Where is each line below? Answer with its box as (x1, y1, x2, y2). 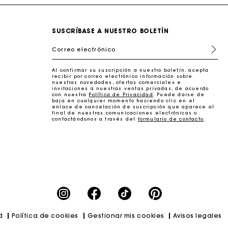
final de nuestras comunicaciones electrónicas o (52, 109, 197, 116)
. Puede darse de (153, 91, 205, 97)
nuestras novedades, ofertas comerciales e (52, 79, 182, 85)
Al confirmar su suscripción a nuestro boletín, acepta (52, 67, 209, 73)
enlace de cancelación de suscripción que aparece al (52, 103, 215, 109)
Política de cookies (11, 212, 78, 220)
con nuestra (52, 91, 89, 97)
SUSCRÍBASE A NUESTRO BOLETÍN (52, 26, 169, 35)
